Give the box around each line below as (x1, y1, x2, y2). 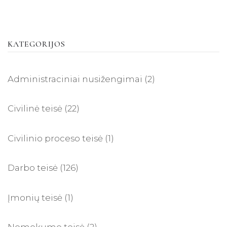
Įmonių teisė (8, 192, 62, 203)
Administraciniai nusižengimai (8, 73, 142, 84)
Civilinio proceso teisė (8, 133, 103, 143)
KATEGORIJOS (8, 39, 65, 49)
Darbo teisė (8, 163, 58, 173)
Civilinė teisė (8, 103, 62, 114)
